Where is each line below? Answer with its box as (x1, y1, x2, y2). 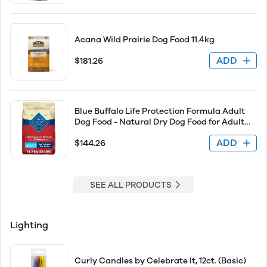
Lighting (10, 219, 48, 231)
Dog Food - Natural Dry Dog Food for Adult (74, 117, 244, 127)
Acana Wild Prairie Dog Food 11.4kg (74, 35, 215, 45)
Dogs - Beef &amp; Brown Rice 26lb (74, 128, 214, 138)
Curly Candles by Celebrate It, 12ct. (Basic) (74, 256, 246, 266)
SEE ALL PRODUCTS (89, 179, 172, 190)
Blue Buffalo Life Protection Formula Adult (74, 106, 245, 116)
